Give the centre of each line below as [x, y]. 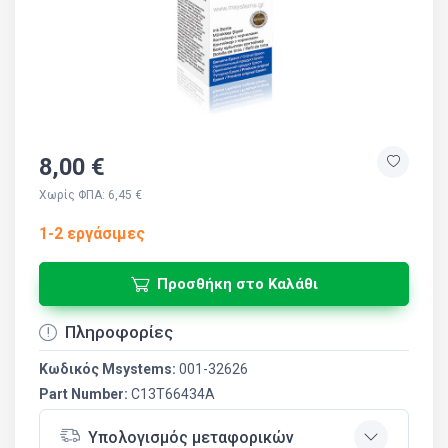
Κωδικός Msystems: [109, 369]
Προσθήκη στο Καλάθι [237, 284]
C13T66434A [173, 394]
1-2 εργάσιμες [92, 233]
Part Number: [85, 394]
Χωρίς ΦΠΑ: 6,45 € [90, 195]
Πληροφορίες [119, 332]
